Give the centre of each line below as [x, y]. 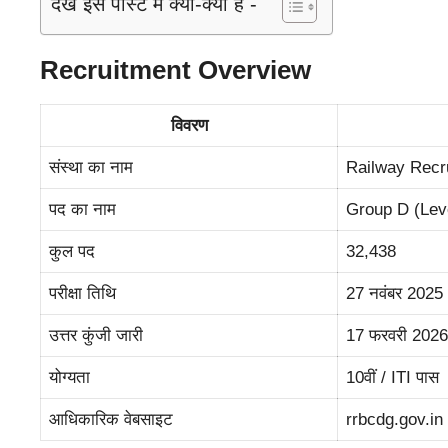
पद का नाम [82, 210]
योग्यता [69, 378]
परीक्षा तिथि [82, 294]
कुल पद [72, 252]
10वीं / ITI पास [392, 378]
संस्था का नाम [91, 168]
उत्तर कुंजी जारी [96, 336]
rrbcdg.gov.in [394, 420]
